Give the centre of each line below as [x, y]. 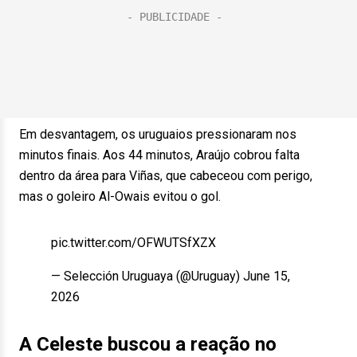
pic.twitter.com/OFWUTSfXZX [133, 243]
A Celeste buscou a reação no [148, 344]
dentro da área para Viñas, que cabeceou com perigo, [166, 176]
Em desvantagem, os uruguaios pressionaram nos [158, 134]
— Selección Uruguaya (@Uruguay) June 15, [171, 276]
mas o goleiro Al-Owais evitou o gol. [120, 196]
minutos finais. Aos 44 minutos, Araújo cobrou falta [159, 155]
